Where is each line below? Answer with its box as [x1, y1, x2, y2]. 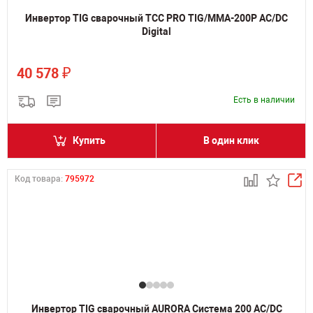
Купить [73, 135, 105, 146]
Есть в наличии [233, 95, 295, 105]
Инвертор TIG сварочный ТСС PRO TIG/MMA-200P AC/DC [25, 13, 288, 24]
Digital [142, 26, 171, 37]
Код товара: [15, 174, 65, 184]
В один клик [203, 135, 259, 146]
